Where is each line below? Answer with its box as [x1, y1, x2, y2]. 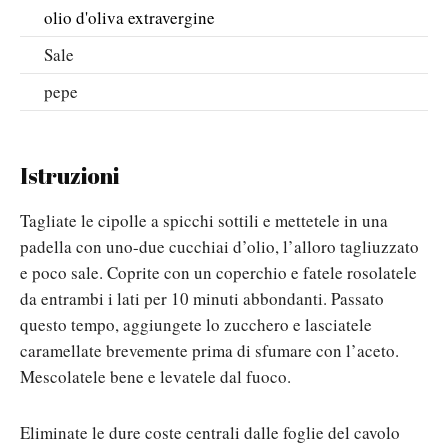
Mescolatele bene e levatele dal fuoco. [20, 364, 291, 388]
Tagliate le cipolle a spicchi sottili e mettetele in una [20, 208, 388, 232]
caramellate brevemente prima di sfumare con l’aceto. [20, 338, 399, 362]
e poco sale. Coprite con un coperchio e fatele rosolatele [20, 260, 417, 284]
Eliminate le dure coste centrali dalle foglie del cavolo [20, 420, 400, 444]
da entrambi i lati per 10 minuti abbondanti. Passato [20, 286, 384, 310]
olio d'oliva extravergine [44, 5, 215, 29]
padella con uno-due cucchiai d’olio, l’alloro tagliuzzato [20, 234, 419, 258]
